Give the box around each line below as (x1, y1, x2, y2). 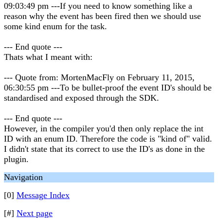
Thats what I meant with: (4, 52, 92, 62)
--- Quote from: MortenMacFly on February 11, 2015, (4, 73, 195, 82)
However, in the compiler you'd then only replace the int (4, 124, 203, 133)
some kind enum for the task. (4, 21, 107, 31)
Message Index (17, 190, 70, 200)
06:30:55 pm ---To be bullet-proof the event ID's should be (4, 83, 212, 92)
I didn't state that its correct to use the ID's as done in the (4, 144, 205, 154)
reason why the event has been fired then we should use (4, 11, 201, 21)
